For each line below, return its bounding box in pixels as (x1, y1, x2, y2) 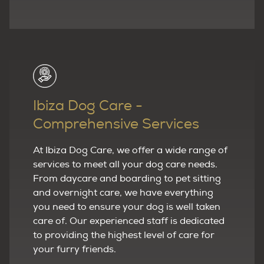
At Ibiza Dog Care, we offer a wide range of (33, 144, 227, 156)
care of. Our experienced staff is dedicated (33, 214, 225, 227)
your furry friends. (33, 243, 116, 255)
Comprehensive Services (33, 117, 199, 131)
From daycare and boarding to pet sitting (33, 172, 221, 184)
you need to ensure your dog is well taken (33, 200, 220, 213)
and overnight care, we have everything (33, 186, 213, 199)
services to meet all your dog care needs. (33, 158, 217, 170)
